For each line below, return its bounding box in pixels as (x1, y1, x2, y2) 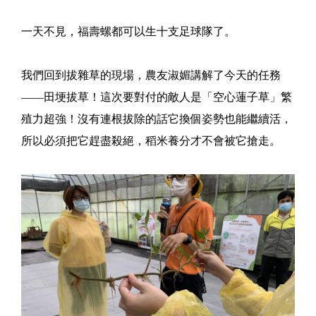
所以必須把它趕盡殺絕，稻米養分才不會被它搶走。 (21, 134, 281, 147)
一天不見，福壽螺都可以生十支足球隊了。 (21, 25, 236, 37)
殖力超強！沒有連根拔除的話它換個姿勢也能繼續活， (21, 112, 292, 125)
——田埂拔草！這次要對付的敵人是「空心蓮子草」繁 (21, 90, 292, 103)
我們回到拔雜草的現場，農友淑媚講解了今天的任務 (21, 68, 281, 81)
